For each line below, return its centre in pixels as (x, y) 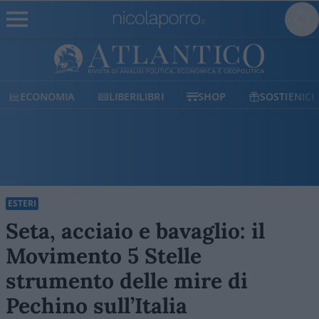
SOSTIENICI (287, 96)
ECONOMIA (47, 96)
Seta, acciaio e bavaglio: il (135, 231)
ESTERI (22, 203)
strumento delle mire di (127, 281)
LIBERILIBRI (136, 96)
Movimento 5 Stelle (104, 256)
